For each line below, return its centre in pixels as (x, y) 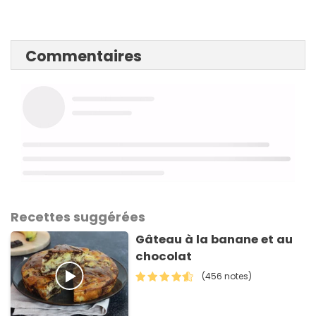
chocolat (164, 257)
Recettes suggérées (78, 217)
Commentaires (84, 56)
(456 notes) (227, 276)
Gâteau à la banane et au (214, 240)
